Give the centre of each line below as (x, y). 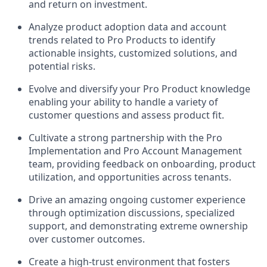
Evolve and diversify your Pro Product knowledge (139, 89)
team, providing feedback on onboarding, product (142, 164)
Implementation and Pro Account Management (135, 151)
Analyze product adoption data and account (128, 27)
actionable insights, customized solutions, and (133, 53)
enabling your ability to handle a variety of (123, 102)
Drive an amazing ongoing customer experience (137, 200)
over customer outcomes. (87, 239)
